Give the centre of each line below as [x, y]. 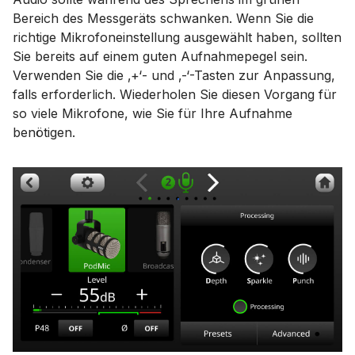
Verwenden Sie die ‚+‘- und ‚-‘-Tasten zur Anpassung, [174, 75]
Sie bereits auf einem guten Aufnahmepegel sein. [160, 56]
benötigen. [44, 132]
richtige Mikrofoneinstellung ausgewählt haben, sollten [177, 37]
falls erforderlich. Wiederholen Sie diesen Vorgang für [175, 94]
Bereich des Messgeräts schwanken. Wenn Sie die [163, 18]
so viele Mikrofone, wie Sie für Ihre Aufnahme [153, 113]
